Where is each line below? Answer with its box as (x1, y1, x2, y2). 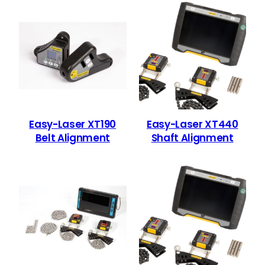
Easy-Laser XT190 (29, 117, 117, 131)
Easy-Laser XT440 (146, 117, 238, 131)
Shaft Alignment (151, 130, 234, 145)
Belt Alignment (35, 130, 110, 145)
